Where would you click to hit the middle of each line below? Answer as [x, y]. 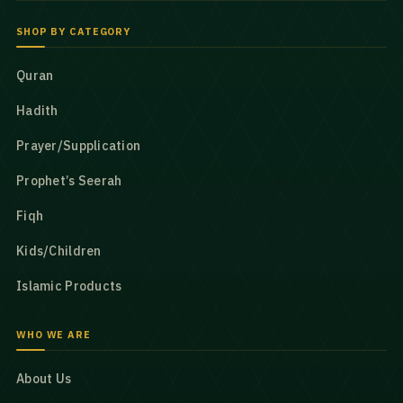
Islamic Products [69, 286]
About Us [44, 379]
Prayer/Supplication [79, 146]
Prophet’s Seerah [69, 181]
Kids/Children [59, 251]
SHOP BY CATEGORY [74, 31]
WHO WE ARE [54, 335]
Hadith [37, 111]
